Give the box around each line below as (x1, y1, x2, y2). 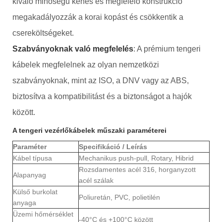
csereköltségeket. (12, 28, 74, 37)
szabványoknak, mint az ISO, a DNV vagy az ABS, (12, 76, 189, 85)
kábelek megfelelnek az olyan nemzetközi (12, 60, 159, 69)
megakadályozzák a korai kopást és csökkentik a (12, 12, 183, 21)
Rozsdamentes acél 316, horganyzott (79, 165, 196, 173)
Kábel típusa (13, 154, 52, 162)
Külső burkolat (13, 187, 57, 196)
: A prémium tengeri (133, 44, 201, 53)
